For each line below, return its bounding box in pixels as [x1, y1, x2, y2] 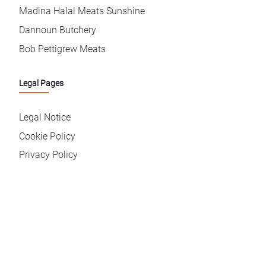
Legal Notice [19, 111, 71, 123]
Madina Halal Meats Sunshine [19, 5, 145, 17]
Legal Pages [19, 78, 64, 89]
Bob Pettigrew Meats [19, 43, 106, 55]
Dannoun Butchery [19, 24, 96, 36]
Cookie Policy [19, 130, 75, 142]
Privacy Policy [19, 149, 78, 161]
